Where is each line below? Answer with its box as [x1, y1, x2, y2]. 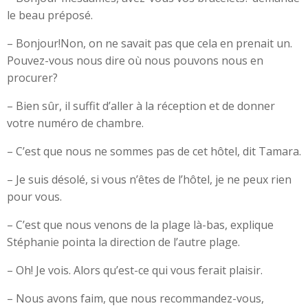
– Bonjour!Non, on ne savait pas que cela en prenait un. [7, 36, 292, 51]
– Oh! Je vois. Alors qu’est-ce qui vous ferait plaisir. [7, 263, 263, 278]
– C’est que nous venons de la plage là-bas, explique [7, 217, 274, 232]
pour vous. [7, 189, 62, 204]
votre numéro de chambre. [7, 115, 144, 131]
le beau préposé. [7, 8, 93, 23]
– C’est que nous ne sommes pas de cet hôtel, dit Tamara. [7, 144, 301, 159]
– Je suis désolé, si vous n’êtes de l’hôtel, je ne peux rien [7, 172, 291, 187]
